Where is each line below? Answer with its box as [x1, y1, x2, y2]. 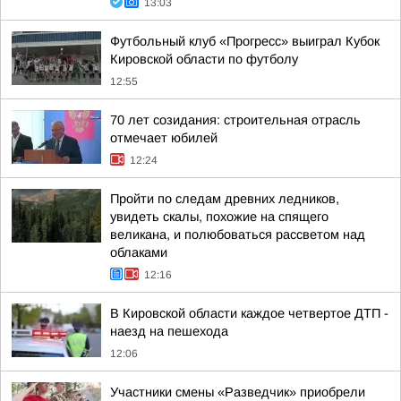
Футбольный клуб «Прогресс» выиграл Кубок [110, 34, 380, 48]
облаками [110, 245, 167, 260]
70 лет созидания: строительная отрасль [110, 113, 361, 127]
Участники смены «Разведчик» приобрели [110, 385, 365, 399]
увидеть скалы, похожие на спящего [110, 209, 328, 224]
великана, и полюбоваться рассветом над [110, 227, 365, 242]
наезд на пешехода [110, 324, 228, 338]
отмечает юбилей [110, 131, 218, 145]
